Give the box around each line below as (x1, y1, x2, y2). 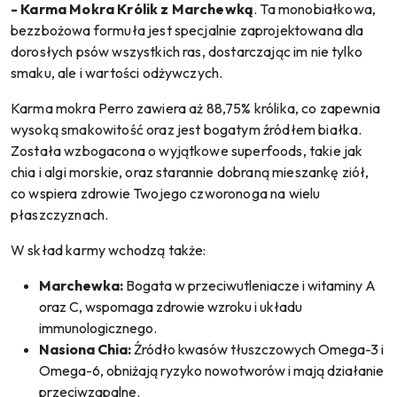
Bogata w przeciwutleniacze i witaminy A (123, 276, 376, 294)
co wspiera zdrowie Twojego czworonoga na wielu (11, 183, 321, 202)
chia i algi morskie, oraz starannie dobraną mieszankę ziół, (11, 162, 370, 181)
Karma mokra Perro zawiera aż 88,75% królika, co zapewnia (11, 98, 380, 117)
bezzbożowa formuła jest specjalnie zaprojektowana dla (11, 20, 364, 39)
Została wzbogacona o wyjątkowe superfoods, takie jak (11, 141, 363, 160)
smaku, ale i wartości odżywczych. (11, 63, 223, 82)
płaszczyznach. (11, 205, 109, 223)
